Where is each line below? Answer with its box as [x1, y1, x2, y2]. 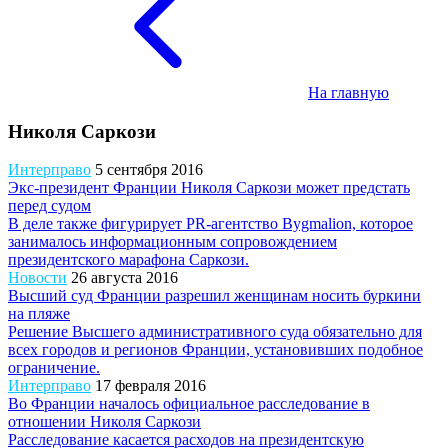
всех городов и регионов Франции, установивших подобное [8, 341, 423, 359]
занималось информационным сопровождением [8, 233, 337, 251]
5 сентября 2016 [95, 161, 203, 179]
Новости [8, 269, 67, 287]
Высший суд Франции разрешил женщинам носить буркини [8, 287, 421, 305]
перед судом [8, 197, 91, 215]
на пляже [8, 305, 70, 323]
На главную [308, 84, 389, 101]
